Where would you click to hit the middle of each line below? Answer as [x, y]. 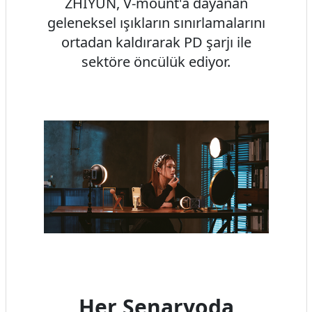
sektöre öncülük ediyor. [156, 62]
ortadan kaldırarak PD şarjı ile [156, 42]
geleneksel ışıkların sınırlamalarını [156, 23]
